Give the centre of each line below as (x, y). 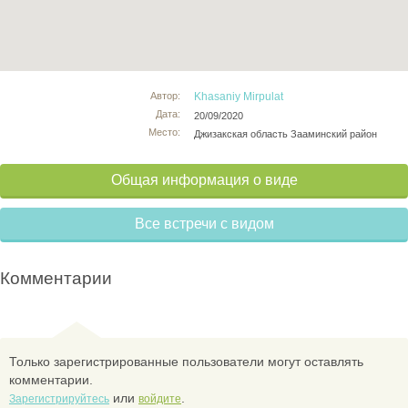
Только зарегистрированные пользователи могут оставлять (186, 361)
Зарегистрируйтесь (59, 398)
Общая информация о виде (204, 179)
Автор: (166, 95)
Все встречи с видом (204, 223)
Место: (165, 132)
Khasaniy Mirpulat (239, 96)
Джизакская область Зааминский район (286, 133)
